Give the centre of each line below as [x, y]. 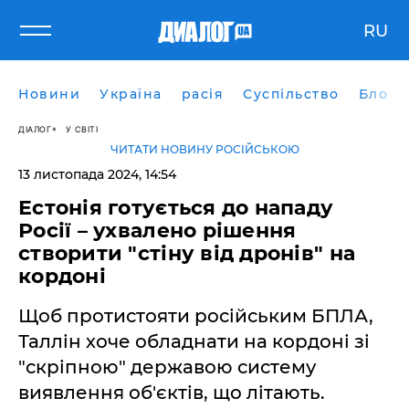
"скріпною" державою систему [167, 367]
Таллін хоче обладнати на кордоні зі [194, 341]
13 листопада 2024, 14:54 [97, 174]
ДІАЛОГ [35, 129]
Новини [49, 94]
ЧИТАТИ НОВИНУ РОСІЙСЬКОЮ [204, 149]
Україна [131, 94]
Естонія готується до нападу [176, 208]
